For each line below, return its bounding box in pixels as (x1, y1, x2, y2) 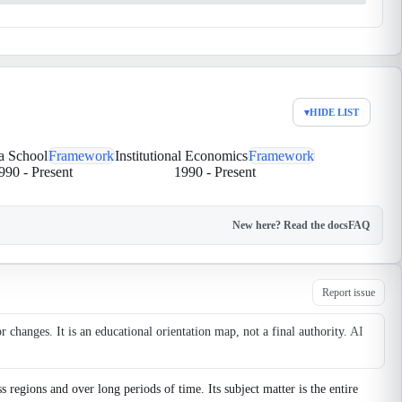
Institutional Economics (115, 148, 248, 163)
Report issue (322, 285, 375, 299)
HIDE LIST (310, 107, 359, 118)
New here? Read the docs (232, 218, 348, 232)
